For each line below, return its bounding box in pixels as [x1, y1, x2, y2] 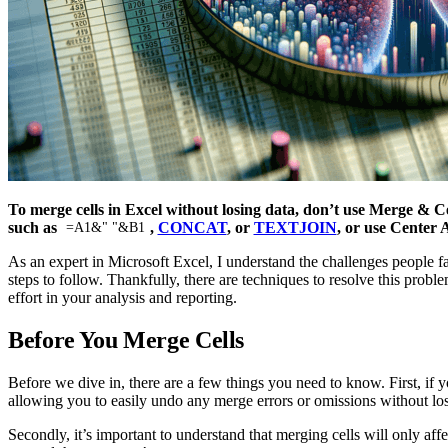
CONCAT [157, 218, 227, 236]
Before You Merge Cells [8, 326, 245, 353]
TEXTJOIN [253, 218, 337, 236]
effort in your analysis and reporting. [8, 288, 237, 306]
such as [8, 218, 61, 236]
